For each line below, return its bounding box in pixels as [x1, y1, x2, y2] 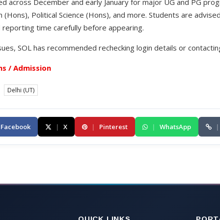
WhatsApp [160, 122, 191, 132]
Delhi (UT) [7, 86, 34, 95]
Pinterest [99, 122, 128, 132]
